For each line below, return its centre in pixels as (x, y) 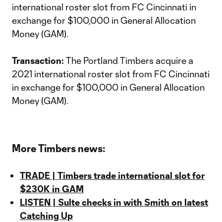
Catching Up (46, 216)
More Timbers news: (59, 148)
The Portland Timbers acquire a (130, 60)
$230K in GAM (52, 189)
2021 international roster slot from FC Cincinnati (111, 74)
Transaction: (39, 60)
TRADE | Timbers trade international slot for (112, 175)
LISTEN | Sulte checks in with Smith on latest (114, 202)
